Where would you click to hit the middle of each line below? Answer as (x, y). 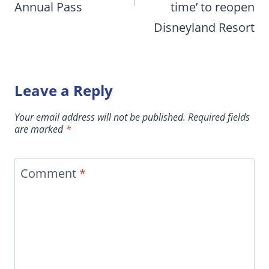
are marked (40, 129)
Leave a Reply (64, 91)
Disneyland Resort (204, 28)
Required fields (219, 117)
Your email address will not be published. (100, 117)
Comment (50, 174)
